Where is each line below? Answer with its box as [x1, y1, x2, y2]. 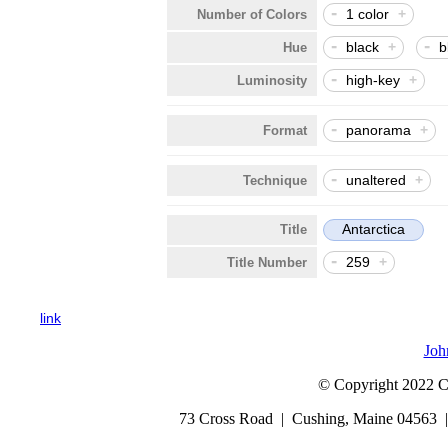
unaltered [346, 171, 406, 188]
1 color [346, 5, 389, 22]
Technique [243, 172, 307, 188]
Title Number [227, 254, 307, 270]
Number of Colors [197, 6, 307, 22]
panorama [346, 121, 411, 138]
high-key [346, 71, 400, 88]
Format [263, 122, 307, 138]
